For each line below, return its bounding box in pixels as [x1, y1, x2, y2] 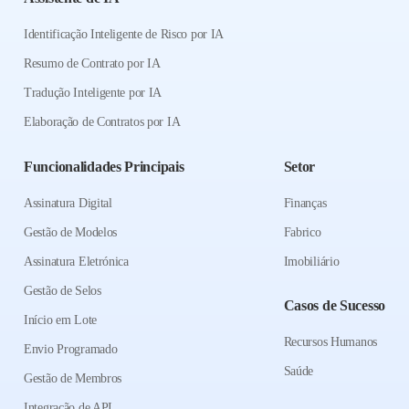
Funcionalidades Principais [24, 159, 184, 175]
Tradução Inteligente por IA [24, 86, 163, 100]
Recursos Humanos [283, 335, 377, 350]
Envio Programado [24, 342, 118, 357]
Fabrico [283, 225, 321, 240]
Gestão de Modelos [24, 225, 118, 240]
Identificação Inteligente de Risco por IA [24, 27, 225, 42]
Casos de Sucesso [283, 298, 385, 314]
